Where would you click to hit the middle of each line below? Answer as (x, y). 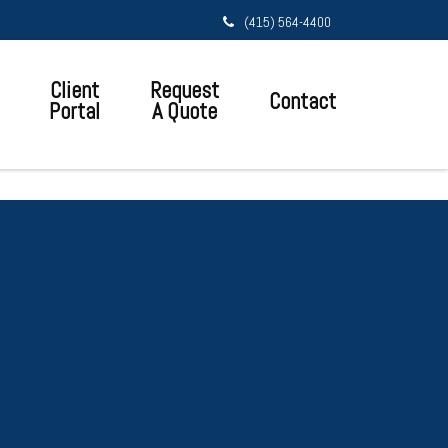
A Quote (184, 111)
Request (184, 90)
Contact (302, 101)
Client (74, 90)
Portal (74, 111)
